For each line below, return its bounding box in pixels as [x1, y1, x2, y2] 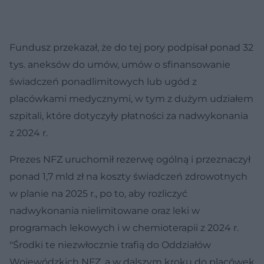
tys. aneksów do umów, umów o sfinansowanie [9, 59, 230, 71]
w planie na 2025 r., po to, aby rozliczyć [9, 188, 187, 200]
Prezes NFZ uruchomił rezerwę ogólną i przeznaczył [9, 154, 250, 166]
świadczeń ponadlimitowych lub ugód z [9, 76, 197, 88]
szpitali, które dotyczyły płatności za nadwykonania [9, 110, 248, 122]
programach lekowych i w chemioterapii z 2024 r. [9, 222, 239, 234]
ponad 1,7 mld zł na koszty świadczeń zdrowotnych [9, 171, 247, 183]
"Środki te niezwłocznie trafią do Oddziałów [9, 239, 211, 251]
